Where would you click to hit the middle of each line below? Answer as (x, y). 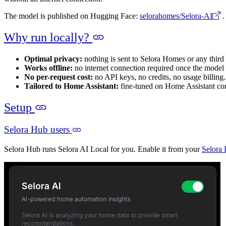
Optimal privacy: (53, 59)
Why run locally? (48, 37)
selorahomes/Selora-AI (176, 16)
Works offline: (48, 68)
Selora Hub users (38, 130)
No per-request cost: (59, 77)
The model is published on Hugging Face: (72, 16)
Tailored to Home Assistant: (71, 86)
